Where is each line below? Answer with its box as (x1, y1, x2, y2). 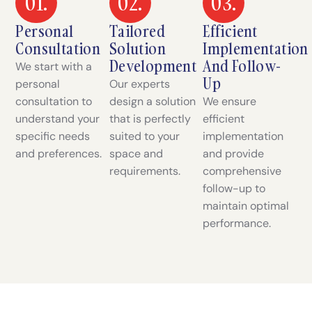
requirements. (109, 163, 180, 178)
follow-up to (203, 180, 266, 196)
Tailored (109, 20, 165, 42)
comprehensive (203, 163, 282, 178)
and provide (203, 146, 265, 161)
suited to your (109, 128, 180, 143)
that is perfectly (109, 111, 191, 126)
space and (109, 146, 163, 161)
